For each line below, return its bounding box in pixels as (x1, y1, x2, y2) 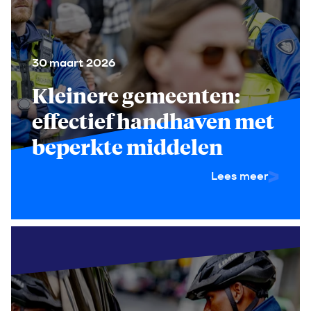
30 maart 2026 (32, 56, 115, 70)
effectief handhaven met (32, 107, 274, 135)
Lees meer (211, 169, 268, 183)
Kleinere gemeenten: (32, 81, 240, 109)
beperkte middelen (32, 133, 223, 160)
